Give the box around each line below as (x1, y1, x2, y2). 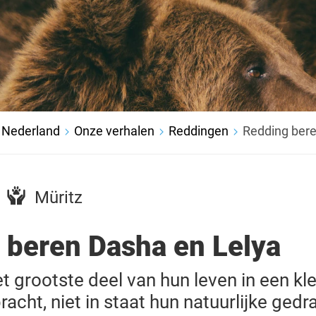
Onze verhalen (74, 123, 154, 138)
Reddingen (169, 123, 229, 138)
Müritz (35, 187, 83, 207)
